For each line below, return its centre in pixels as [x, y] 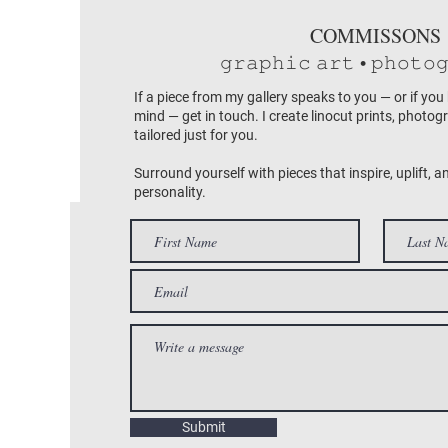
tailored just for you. [196, 135]
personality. [170, 192]
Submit [203, 427]
